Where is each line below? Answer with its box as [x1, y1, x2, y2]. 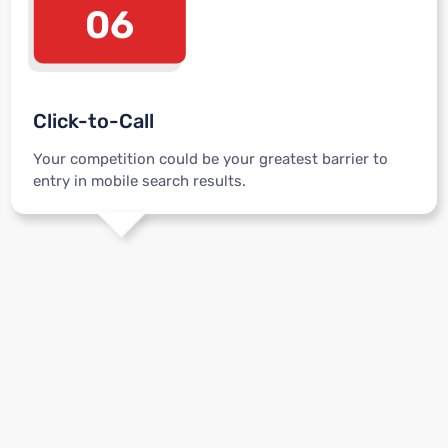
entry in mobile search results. [32, 171, 246, 190]
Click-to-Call [32, 109, 154, 134]
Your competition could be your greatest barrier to [32, 149, 388, 168]
